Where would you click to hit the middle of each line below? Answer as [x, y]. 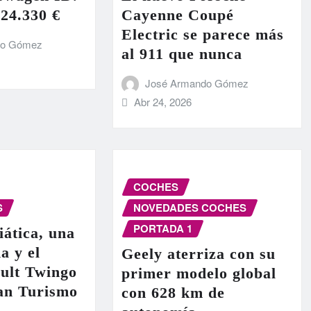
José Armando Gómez [197, 83]
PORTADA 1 [162, 228]
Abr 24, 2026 [163, 102]
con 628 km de [173, 292]
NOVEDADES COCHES [190, 208]
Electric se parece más [202, 35]
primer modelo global [199, 273]
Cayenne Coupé [177, 15]
